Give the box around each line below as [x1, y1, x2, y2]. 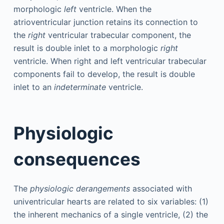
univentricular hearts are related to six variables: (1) [13, 196, 208, 206]
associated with [129, 183, 192, 193]
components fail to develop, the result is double [13, 69, 195, 79]
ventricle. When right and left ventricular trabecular [13, 56, 206, 66]
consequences [13, 148, 140, 169]
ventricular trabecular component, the [45, 30, 191, 40]
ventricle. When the [76, 4, 151, 14]
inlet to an [13, 82, 54, 92]
